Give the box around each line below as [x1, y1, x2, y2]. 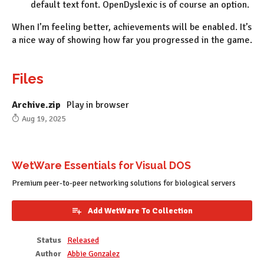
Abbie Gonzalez [67, 248, 120, 259]
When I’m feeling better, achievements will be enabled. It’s [12, 21, 252, 33]
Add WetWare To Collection [88, 205, 193, 216]
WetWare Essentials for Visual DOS [12, 159, 191, 171]
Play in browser [67, 99, 129, 111]
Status [37, 235, 61, 245]
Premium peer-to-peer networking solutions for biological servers [12, 177, 236, 188]
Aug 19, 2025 [20, 113, 65, 124]
